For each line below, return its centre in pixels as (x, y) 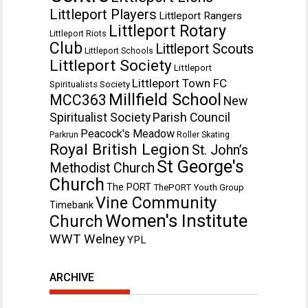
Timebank (71, 205)
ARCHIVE (72, 277)
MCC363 (78, 100)
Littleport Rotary (167, 31)
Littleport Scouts (205, 49)
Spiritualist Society (100, 117)
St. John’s (220, 150)
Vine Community (156, 202)
